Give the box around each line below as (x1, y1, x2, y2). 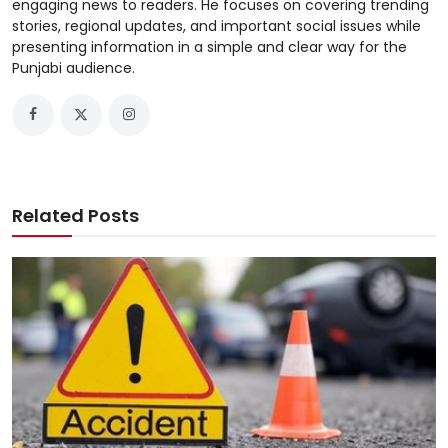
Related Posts (12, 202, 139, 228)
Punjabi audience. (12, 57, 135, 78)
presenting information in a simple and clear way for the (12, 36, 407, 57)
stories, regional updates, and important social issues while (12, 15, 421, 36)
